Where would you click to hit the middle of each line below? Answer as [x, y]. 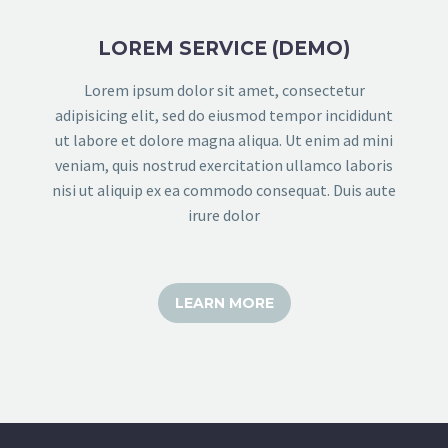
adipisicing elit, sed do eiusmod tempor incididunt [224, 114]
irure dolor [224, 214]
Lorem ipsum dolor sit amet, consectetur [224, 89]
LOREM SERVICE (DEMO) [224, 48]
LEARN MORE [224, 302]
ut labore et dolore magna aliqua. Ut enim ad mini [224, 139]
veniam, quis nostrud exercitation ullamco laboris [224, 164]
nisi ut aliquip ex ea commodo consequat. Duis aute [224, 189]
